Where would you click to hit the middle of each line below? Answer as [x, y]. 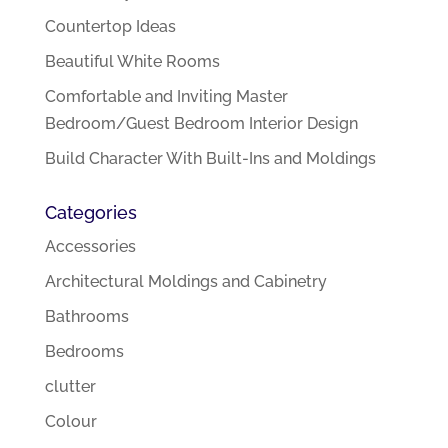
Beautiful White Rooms [132, 62]
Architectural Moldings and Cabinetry [185, 282]
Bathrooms [86, 317]
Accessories [90, 247]
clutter [70, 387]
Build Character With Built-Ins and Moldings [210, 159]
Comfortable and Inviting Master [166, 97]
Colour [70, 422]
